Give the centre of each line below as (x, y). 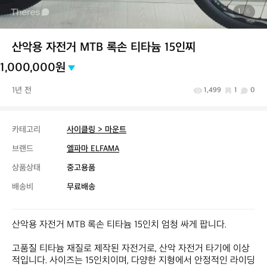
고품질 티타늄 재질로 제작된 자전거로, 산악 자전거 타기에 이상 (131, 249)
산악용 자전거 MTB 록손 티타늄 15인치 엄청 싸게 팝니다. (119, 225)
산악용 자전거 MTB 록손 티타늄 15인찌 (104, 48)
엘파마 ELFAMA (93, 149)
